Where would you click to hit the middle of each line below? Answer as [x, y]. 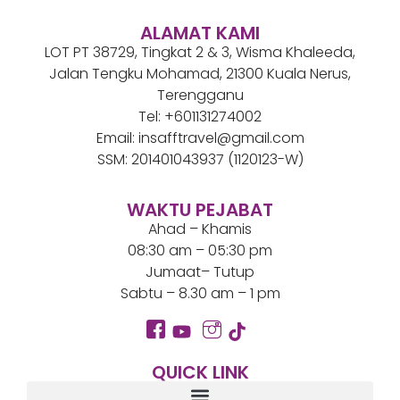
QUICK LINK [200, 372]
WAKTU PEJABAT [200, 210]
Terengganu [200, 95]
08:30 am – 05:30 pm [200, 251]
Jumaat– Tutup [200, 272]
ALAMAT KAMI [200, 33]
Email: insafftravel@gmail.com [200, 137]
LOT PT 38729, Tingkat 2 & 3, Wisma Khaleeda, [200, 52]
